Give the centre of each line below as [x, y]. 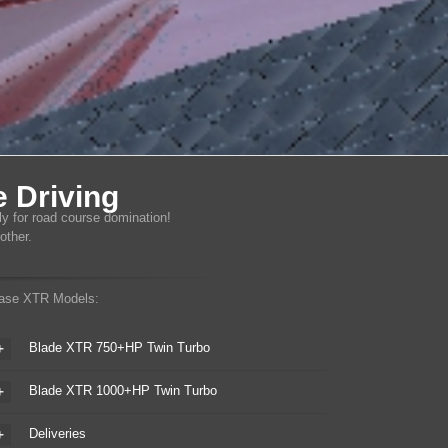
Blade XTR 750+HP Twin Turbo [119, 348]
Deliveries [57, 434]
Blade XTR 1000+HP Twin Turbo [122, 391]
